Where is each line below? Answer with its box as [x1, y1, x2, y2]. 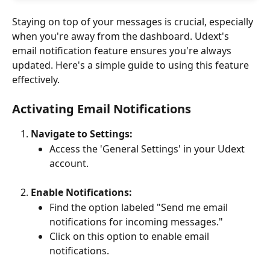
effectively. [12, 73, 60, 86]
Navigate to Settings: [31, 127, 133, 141]
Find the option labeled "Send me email [49, 200, 230, 214]
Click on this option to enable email [49, 229, 212, 243]
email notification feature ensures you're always [12, 44, 234, 57]
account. [49, 156, 89, 170]
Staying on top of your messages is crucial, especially [12, 15, 256, 28]
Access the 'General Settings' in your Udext [49, 142, 247, 155]
